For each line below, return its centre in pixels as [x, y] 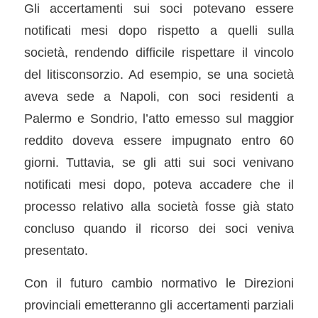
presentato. [56, 250]
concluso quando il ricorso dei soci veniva [159, 228]
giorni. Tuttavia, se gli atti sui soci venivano [159, 162]
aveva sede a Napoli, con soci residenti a [159, 96]
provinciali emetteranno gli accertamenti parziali [159, 305]
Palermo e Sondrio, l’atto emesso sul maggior [159, 118]
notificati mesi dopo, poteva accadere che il [159, 184]
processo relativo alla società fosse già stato [159, 206]
